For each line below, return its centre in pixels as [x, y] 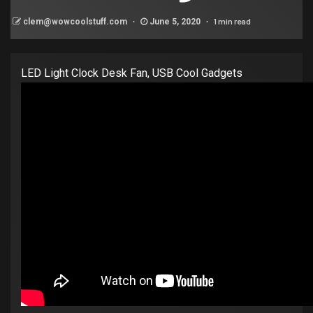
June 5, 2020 [175, 22]
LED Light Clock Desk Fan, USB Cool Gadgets [132, 73]
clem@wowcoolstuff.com [76, 22]
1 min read [232, 21]
